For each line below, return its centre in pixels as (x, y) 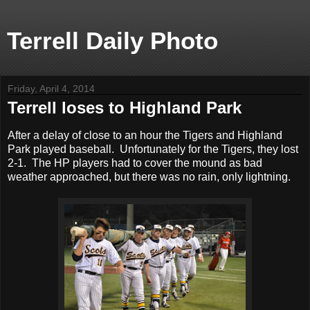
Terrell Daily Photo (112, 41)
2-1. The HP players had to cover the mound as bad (135, 163)
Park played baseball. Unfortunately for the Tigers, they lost (153, 149)
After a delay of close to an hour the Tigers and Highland (145, 135)
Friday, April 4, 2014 (51, 89)
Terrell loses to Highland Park (125, 108)
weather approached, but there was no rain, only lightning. (149, 176)
